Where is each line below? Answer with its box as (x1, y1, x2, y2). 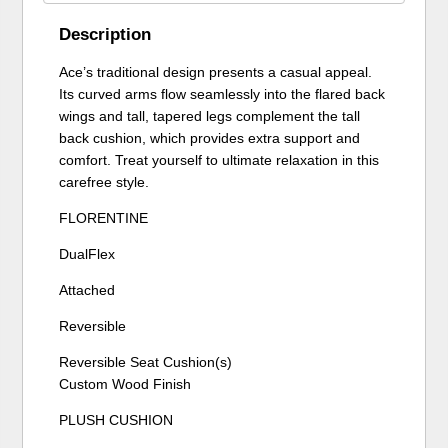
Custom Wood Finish (59, 375, 192, 392)
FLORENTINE (59, 209, 149, 226)
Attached (59, 281, 116, 298)
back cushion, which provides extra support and (59, 129, 361, 146)
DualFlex (59, 245, 116, 262)
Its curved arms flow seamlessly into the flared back (59, 85, 386, 102)
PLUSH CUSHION (59, 411, 174, 428)
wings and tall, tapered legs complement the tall (59, 107, 361, 124)
